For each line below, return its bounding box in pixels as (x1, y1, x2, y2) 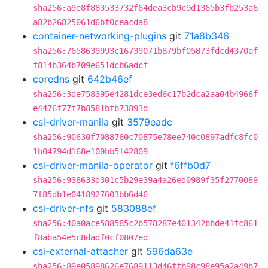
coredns (33, 73, 69, 85)
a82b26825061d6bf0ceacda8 (33, 17, 148, 27)
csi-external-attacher (33, 245, 128, 257)
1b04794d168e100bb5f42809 (33, 147, 148, 156)
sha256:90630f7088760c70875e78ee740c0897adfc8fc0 (33, 132, 258, 142)
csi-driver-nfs (33, 202, 93, 214)
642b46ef (87, 73, 132, 85)
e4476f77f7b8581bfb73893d (33, 103, 148, 113)
